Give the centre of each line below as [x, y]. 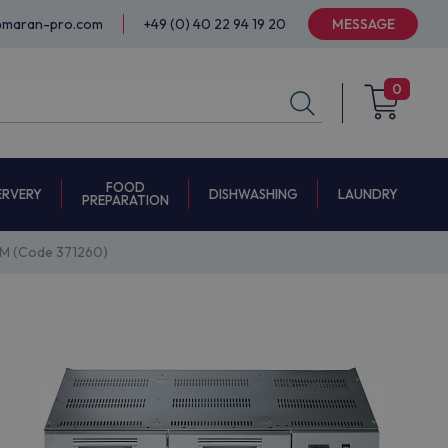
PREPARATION [125, 200]
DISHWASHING [253, 193]
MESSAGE [363, 24]
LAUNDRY [368, 194]
